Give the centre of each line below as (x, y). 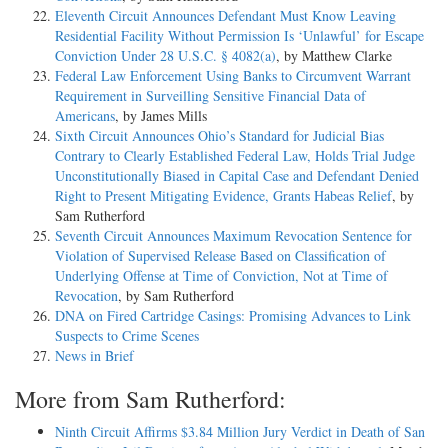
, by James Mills (161, 115)
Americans (85, 115)
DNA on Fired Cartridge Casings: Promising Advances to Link (233, 315)
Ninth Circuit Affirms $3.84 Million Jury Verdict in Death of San (240, 431)
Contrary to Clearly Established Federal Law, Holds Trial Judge (235, 155)
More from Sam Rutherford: (150, 398)
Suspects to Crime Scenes (127, 335)
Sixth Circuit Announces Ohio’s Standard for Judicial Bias (219, 135)
